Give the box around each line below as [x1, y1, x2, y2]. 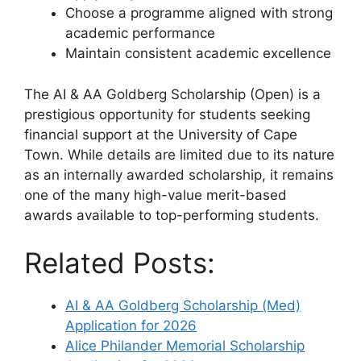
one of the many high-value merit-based [24, 186, 287, 203]
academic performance [65, 25, 215, 41]
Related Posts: [24, 246, 215, 280]
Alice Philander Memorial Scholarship [65, 338, 305, 354]
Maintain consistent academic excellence [65, 45, 331, 61]
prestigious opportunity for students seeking [24, 106, 310, 122]
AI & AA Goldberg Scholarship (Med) [65, 297, 301, 313]
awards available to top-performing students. [24, 206, 319, 223]
